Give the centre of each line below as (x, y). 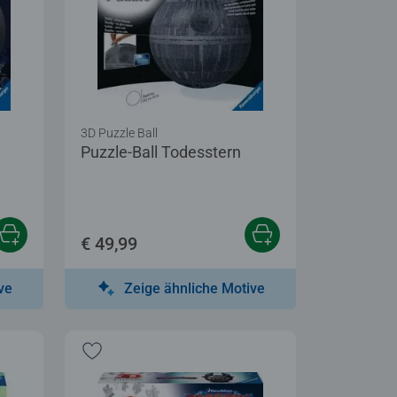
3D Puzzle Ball (119, 132)
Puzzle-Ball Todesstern (161, 152)
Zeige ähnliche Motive (195, 288)
